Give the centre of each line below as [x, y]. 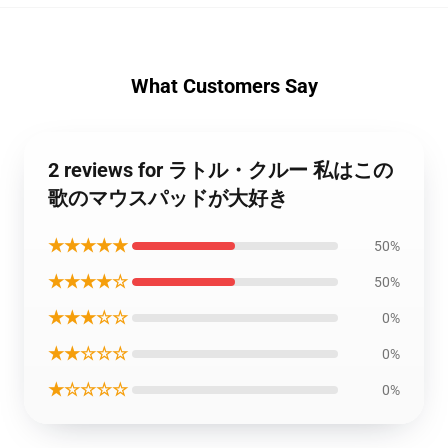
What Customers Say [224, 86]
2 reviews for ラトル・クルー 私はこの [220, 170]
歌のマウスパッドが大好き [168, 198]
